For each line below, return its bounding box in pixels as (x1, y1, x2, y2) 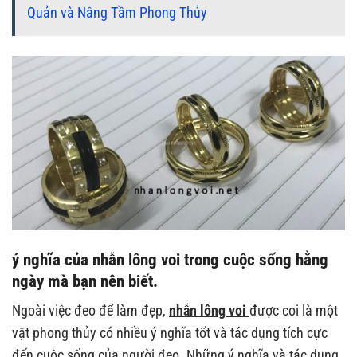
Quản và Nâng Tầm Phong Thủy (27, 5, 207, 22)
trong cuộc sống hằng (180, 249, 328, 269)
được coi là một (249, 303, 338, 320)
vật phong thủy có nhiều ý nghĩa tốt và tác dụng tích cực (12, 325, 328, 342)
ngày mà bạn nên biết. (12, 270, 158, 291)
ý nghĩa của (12, 249, 92, 269)
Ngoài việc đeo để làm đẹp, (12, 303, 169, 320)
